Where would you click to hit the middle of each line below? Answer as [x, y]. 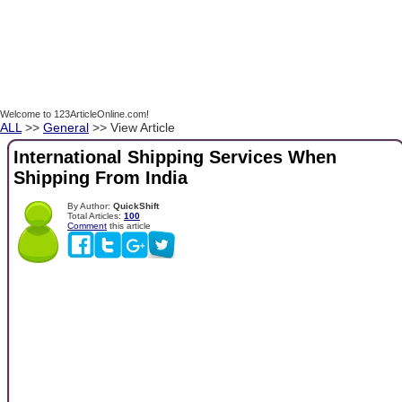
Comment [87, 225]
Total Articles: [96, 215]
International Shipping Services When [175, 157]
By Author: [90, 205]
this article [129, 225]
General [66, 127]
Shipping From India [100, 178]
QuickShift [136, 205]
